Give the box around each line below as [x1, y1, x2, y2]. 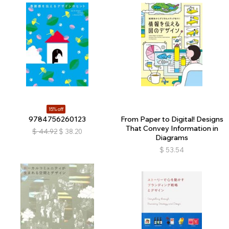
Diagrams [155, 133, 188, 143]
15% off [49, 106, 63, 113]
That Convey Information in [125, 124, 218, 133]
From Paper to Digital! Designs [120, 114, 223, 124]
